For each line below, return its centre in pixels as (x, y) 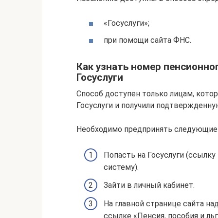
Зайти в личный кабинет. (149, 185)
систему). (121, 167)
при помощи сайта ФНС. (147, 40)
